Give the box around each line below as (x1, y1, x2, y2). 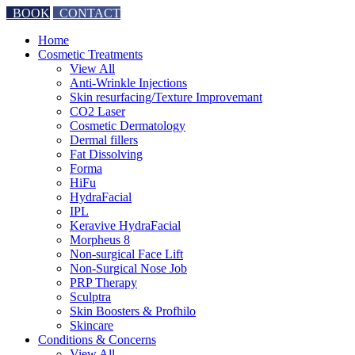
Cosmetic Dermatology (70, 119, 185, 132)
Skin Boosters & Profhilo (70, 304, 196, 318)
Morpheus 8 (70, 233, 130, 246)
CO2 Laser (70, 105, 125, 118)
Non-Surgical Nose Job (70, 261, 187, 275)
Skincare (70, 319, 113, 332)
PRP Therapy (70, 276, 137, 289)
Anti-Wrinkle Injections (70, 76, 187, 90)
